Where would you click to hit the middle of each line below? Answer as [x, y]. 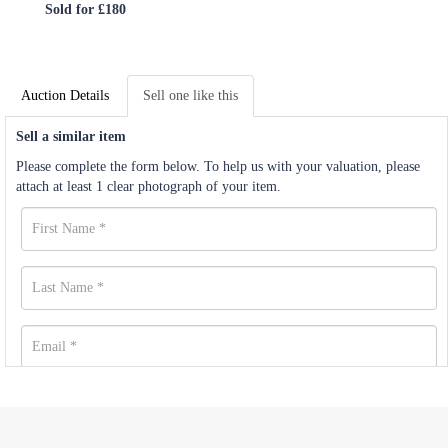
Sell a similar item [71, 136]
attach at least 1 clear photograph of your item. [150, 186]
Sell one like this [190, 95]
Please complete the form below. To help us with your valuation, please [218, 166]
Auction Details [65, 95]
